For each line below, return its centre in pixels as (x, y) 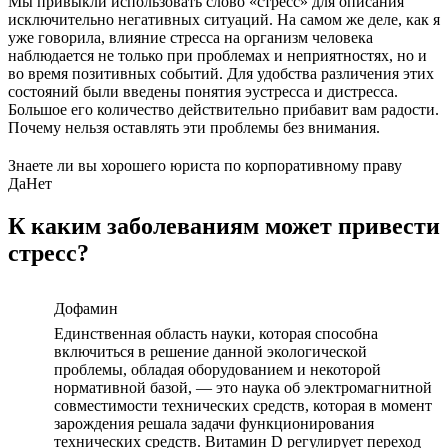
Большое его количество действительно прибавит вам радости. (223, 109)
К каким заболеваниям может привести (224, 225)
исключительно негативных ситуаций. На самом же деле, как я (224, 19)
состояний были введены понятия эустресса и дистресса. (203, 91)
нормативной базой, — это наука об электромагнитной (243, 387)
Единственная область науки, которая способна (216, 333)
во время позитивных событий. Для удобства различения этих (221, 73)
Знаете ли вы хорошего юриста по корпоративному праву (205, 165)
